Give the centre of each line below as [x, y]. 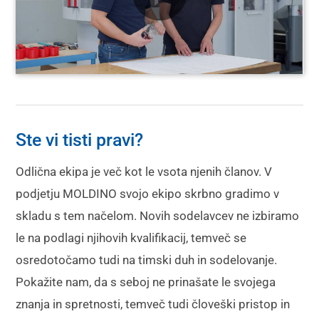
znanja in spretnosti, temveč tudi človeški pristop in [153, 304]
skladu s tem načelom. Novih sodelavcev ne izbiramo [158, 216]
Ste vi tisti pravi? [82, 140]
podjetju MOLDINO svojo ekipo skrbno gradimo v [148, 194]
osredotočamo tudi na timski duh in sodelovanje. [147, 260]
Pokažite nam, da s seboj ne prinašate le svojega [146, 282]
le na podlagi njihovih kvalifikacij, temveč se [131, 238]
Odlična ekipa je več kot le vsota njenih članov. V [144, 172]
